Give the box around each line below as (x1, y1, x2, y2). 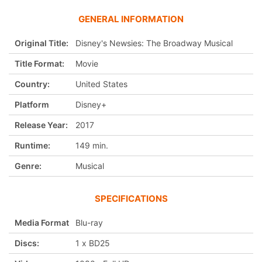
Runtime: (15, 140, 50, 150)
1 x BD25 (75, 237, 110, 248)
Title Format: (15, 58, 64, 68)
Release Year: (15, 119, 68, 130)
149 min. (75, 140, 108, 150)
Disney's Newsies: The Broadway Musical (75, 37, 233, 48)
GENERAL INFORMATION (78, 13, 184, 25)
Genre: (15, 160, 42, 171)
